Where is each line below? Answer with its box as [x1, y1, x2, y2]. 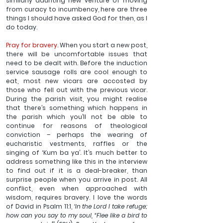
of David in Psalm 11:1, [6, 202, 72, 211]
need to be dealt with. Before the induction [6, 59, 147, 68]
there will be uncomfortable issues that [6, 50, 147, 59]
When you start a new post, [58, 41, 147, 50]
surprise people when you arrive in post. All [6, 175, 147, 184]
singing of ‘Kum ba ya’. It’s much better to [6, 148, 147, 157]
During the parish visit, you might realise [6, 95, 147, 104]
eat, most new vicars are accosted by [6, 77, 147, 86]
